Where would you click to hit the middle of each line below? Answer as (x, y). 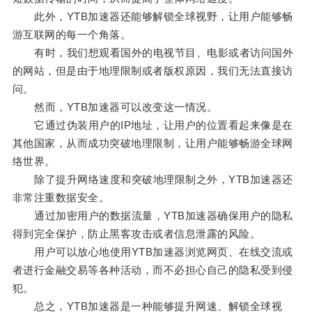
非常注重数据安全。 (61, 198)
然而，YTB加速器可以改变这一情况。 (115, 107)
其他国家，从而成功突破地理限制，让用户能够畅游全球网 (153, 143)
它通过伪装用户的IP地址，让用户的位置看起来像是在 (153, 125)
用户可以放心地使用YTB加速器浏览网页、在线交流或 (153, 252)
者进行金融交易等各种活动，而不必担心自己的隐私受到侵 (153, 270)
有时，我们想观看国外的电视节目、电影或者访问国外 (153, 53)
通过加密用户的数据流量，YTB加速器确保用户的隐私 (153, 216)
